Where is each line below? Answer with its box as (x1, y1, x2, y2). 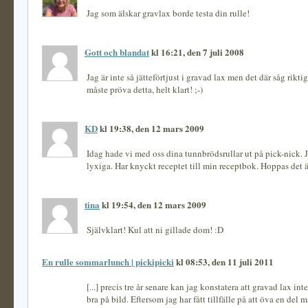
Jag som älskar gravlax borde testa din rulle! (87, 7, 250, 19)
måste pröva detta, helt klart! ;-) (87, 83, 203, 96)
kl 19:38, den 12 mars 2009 (98, 122, 204, 135)
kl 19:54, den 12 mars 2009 (100, 198, 206, 211)
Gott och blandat (85, 45, 149, 58)
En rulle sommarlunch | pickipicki (42, 255, 174, 268)
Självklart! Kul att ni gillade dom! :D (87, 223, 223, 236)
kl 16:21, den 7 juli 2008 (149, 45, 244, 58)
